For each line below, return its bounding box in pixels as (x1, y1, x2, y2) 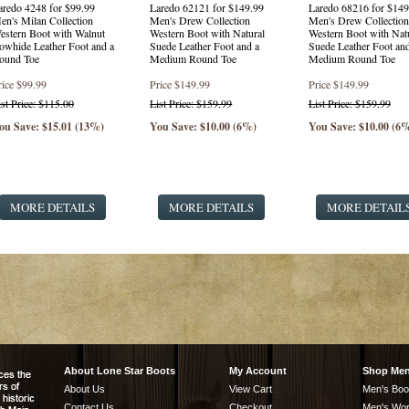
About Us (64, 383, 105, 395)
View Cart (229, 383, 272, 395)
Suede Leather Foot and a (150, 38, 260, 53)
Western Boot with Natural (150, 26, 266, 40)
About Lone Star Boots (64, 365, 175, 377)
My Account (229, 365, 287, 377)
